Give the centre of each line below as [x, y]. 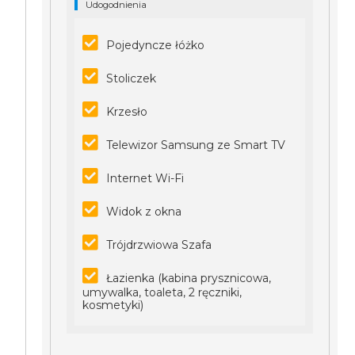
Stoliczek [132, 78]
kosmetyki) [113, 305]
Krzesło [127, 112]
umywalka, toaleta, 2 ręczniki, [162, 292]
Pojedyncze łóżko [156, 45]
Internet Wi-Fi [145, 178]
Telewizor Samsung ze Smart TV [196, 145]
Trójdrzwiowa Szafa [159, 245]
